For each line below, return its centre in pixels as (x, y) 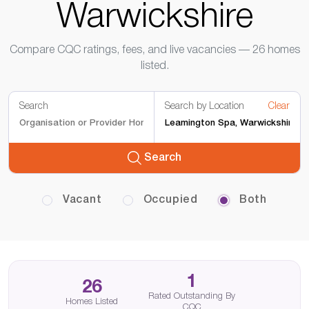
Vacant (81, 200)
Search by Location (205, 107)
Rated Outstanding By (192, 296)
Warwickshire (154, 18)
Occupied (169, 200)
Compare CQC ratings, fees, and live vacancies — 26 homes (154, 50)
